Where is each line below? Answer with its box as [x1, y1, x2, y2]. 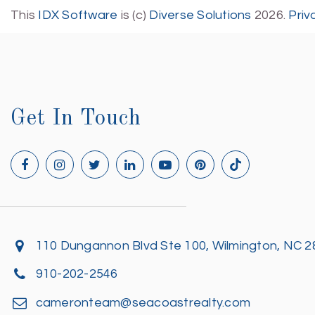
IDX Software [38, 8, 118, 22]
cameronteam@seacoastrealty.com [35, 295, 251, 309]
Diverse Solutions [149, 8, 252, 22]
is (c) [117, 8, 150, 22]
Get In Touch [11, 108, 141, 129]
